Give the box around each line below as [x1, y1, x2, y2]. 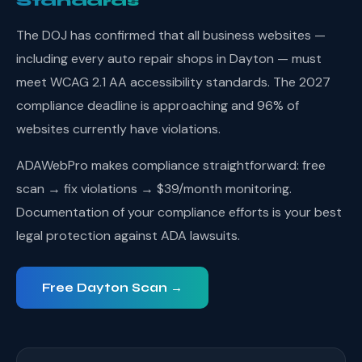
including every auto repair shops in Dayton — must [16, 50, 322, 67]
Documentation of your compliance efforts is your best [16, 204, 342, 221]
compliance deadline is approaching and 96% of [16, 97, 299, 114]
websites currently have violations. [16, 120, 221, 137]
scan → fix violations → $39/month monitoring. [16, 180, 292, 197]
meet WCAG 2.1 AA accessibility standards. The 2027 [16, 74, 330, 90]
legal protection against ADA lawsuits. [16, 227, 240, 244]
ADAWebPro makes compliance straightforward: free [16, 157, 326, 174]
